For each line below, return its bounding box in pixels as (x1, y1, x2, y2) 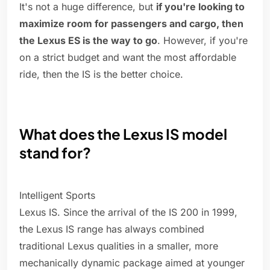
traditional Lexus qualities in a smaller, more (19, 240, 218, 253)
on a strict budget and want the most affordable (19, 51, 236, 64)
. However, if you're (157, 34, 248, 47)
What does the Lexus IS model (19, 125, 227, 143)
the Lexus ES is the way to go (19, 34, 157, 47)
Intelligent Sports (19, 189, 95, 202)
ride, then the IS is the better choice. (19, 68, 183, 81)
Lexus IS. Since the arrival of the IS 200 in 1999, (19, 206, 237, 219)
